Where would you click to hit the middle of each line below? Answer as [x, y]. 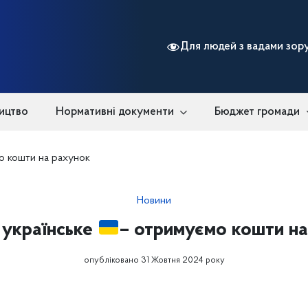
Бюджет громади [257, 111]
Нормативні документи [114, 111]
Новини [154, 201]
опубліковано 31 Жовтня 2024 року [154, 261]
